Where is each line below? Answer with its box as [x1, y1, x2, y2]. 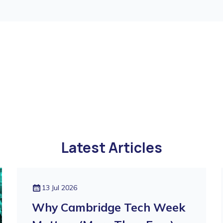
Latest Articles [61, 138, 162, 157]
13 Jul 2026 [41, 183, 77, 192]
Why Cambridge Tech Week [31, 200, 185, 215]
